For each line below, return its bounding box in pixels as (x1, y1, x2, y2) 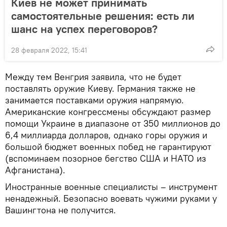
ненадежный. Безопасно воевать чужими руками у (5, 192, 217, 204)
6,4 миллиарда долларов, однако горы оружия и (5, 129, 207, 141)
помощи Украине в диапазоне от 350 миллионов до (5, 117, 220, 129)
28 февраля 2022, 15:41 (11, 45, 87, 55)
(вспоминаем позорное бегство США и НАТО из (5, 152, 206, 164)
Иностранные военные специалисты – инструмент (5, 180, 217, 193)
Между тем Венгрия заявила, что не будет (5, 70, 181, 83)
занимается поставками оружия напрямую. (5, 94, 184, 106)
